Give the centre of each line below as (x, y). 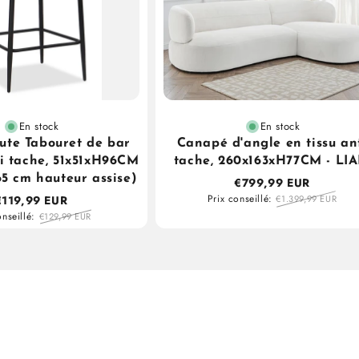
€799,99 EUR (272, 183)
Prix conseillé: (240, 199)
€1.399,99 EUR (307, 199)
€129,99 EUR (65, 217)
